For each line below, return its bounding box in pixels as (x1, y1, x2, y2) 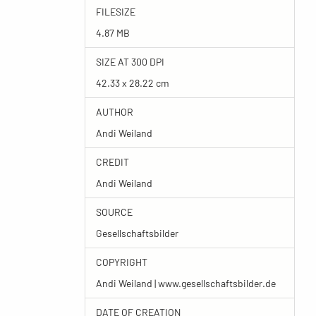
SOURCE (95, 206, 133, 218)
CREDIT (95, 156, 129, 168)
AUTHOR (95, 106, 133, 118)
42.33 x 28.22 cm (95, 77, 169, 89)
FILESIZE (95, 6, 135, 18)
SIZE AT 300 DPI (95, 56, 164, 68)
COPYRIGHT (95, 256, 147, 268)
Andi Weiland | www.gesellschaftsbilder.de (95, 277, 276, 289)
